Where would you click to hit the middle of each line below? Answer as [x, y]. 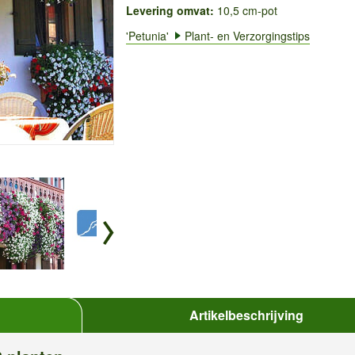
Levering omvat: [170, 10]
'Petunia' [149, 35]
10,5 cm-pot [245, 10]
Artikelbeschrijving [246, 315]
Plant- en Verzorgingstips [247, 35]
